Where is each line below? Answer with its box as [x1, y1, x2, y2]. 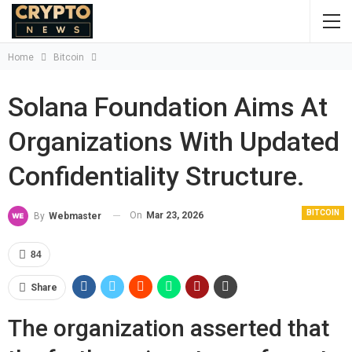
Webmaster [49, 210, 101, 222]
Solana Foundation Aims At [8, 91, 328, 123]
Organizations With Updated [8, 126, 339, 157]
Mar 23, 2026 [146, 210, 203, 221]
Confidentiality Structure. [8, 160, 305, 192]
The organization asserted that [8, 313, 329, 342]
